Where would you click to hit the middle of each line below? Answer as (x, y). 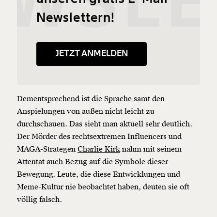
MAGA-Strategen (47, 149)
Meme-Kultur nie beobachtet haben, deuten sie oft (103, 187)
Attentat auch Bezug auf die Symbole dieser (93, 162)
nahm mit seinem (151, 149)
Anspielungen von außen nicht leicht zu (86, 112)
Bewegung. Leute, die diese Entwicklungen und (99, 175)
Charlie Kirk (99, 149)
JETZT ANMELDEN (92, 54)
